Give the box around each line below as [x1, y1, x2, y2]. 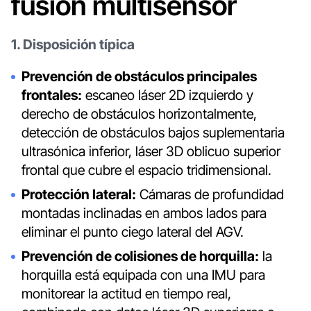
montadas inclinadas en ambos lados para [22, 205, 267, 222]
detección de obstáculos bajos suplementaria [22, 124, 285, 142]
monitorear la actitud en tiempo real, [22, 285, 232, 303]
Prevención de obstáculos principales [22, 68, 258, 85]
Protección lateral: [22, 186, 137, 203]
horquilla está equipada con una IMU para [22, 267, 266, 284]
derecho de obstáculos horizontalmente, [22, 106, 258, 123]
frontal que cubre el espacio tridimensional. [22, 162, 272, 179]
